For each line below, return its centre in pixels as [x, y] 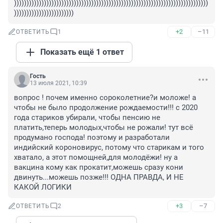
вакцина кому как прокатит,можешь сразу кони [99, 167]
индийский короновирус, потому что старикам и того [109, 148]
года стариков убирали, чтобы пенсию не [87, 118]
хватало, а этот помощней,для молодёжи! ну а [96, 158]
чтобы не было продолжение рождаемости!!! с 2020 [106, 108]
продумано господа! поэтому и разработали [92, 138]
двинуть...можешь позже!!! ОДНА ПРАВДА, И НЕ [99, 177]
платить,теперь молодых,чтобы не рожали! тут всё [104, 128]
